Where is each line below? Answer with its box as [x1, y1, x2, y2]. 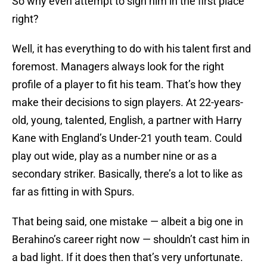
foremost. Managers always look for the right [12, 60, 224, 73]
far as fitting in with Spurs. [12, 185, 135, 198]
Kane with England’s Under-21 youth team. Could [12, 132, 242, 145]
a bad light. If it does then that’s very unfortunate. [12, 251, 243, 264]
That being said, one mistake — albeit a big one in [12, 215, 243, 228]
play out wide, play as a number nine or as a [12, 150, 217, 163]
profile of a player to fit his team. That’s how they [12, 78, 241, 91]
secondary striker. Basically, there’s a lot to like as [12, 167, 243, 181]
